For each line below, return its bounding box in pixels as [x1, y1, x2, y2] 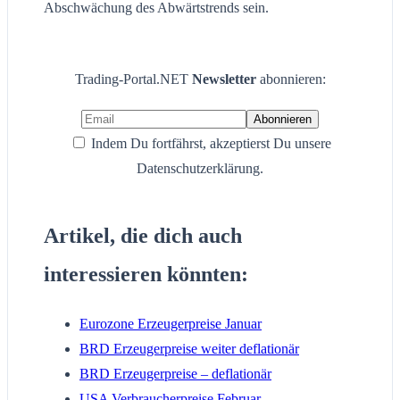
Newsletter [191, 71, 260, 87]
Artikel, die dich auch [44, 223, 242, 247]
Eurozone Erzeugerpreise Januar [79, 315, 262, 331]
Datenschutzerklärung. [137, 160, 263, 176]
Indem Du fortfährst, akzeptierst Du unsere [87, 135, 331, 151]
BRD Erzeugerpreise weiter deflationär [79, 340, 299, 356]
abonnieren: [259, 71, 326, 87]
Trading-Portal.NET [74, 71, 192, 87]
